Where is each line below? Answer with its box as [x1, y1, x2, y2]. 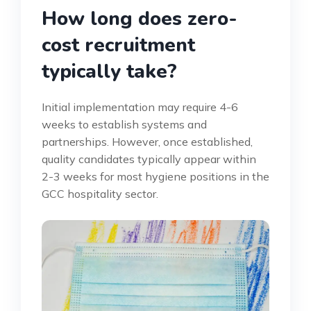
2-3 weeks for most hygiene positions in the [42, 169, 269, 183]
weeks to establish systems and [42, 117, 207, 131]
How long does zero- [42, 5, 237, 32]
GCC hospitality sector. [42, 186, 158, 201]
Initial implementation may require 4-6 [42, 99, 238, 114]
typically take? [42, 58, 177, 85]
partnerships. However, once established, [42, 134, 253, 149]
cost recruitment [42, 31, 195, 58]
